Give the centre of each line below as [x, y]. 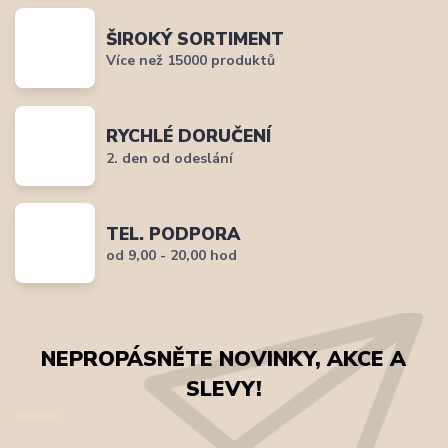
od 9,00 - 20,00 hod [172, 256]
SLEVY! [223, 388]
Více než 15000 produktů [191, 61]
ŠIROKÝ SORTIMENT [195, 38]
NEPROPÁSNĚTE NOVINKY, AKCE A [224, 358]
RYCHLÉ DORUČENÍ [189, 136]
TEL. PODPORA [173, 233]
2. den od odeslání [170, 158]
